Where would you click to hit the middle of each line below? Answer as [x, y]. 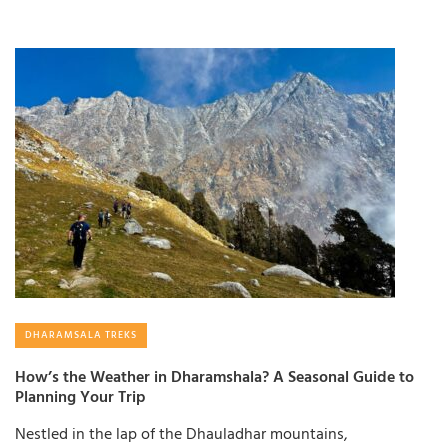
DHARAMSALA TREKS [81, 335]
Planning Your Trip [80, 398]
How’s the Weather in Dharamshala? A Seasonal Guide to [214, 378]
